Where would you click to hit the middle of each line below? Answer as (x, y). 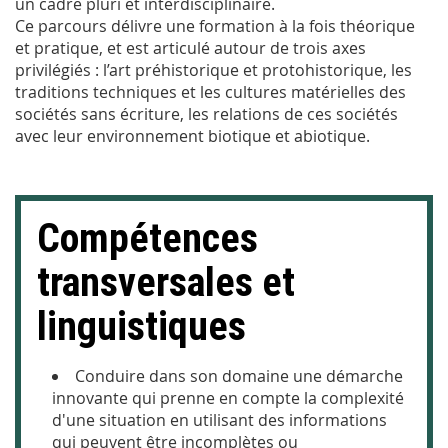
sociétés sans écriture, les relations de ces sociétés (206, 113)
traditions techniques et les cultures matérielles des (210, 91)
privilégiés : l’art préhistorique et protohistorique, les (213, 69)
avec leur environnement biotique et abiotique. (192, 135)
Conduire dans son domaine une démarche (239, 375)
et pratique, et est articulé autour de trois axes (190, 47)
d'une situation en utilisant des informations (219, 419)
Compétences (147, 238)
